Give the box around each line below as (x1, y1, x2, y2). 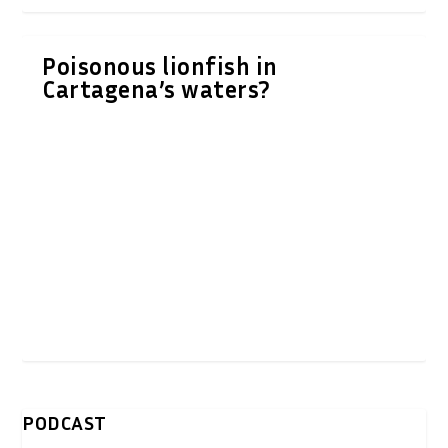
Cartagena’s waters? (42, 74, 271, 103)
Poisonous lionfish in (42, 51, 278, 80)
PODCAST (22, 409, 107, 434)
